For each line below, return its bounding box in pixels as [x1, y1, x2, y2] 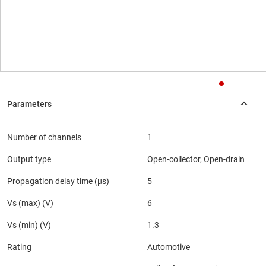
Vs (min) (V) [7, 220, 51, 230]
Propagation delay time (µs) [7, 176, 109, 186]
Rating [7, 242, 31, 252]
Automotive [147, 242, 190, 252]
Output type [7, 154, 51, 164]
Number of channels [7, 132, 81, 142]
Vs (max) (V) [7, 198, 53, 208]
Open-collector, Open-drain [147, 154, 245, 164]
